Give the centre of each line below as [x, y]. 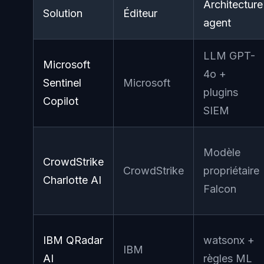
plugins [221, 92]
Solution [63, 13]
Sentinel [62, 83]
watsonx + [229, 240]
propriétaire [231, 171]
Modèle [222, 152]
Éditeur [140, 13]
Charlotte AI [72, 180]
